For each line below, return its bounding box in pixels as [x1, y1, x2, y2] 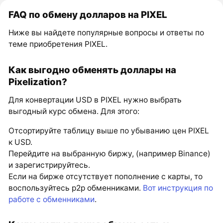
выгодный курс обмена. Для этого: [8, 107, 140, 116]
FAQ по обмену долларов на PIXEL [8, 9, 168, 20]
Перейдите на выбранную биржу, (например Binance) [8, 148, 211, 158]
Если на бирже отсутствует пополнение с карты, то [8, 171, 203, 181]
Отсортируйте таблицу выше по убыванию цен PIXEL [8, 125, 210, 135]
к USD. [8, 137, 33, 147]
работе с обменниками [8, 194, 95, 204]
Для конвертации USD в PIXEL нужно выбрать [8, 95, 182, 105]
